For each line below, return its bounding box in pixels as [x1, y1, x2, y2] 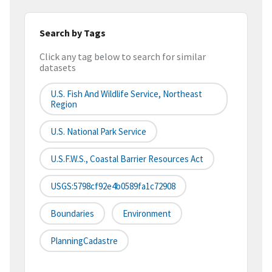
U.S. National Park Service [50, 126, 146, 138]
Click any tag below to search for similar [39, 50, 206, 63]
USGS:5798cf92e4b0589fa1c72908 [50, 180, 175, 192]
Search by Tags [39, 26, 106, 39]
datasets [39, 61, 76, 74]
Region [50, 98, 77, 110]
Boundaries [50, 208, 94, 220]
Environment [123, 208, 171, 220]
